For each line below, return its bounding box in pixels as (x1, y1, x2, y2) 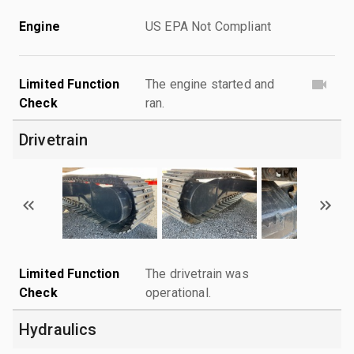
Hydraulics (19, 319, 97, 339)
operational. (145, 284, 211, 300)
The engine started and (145, 76, 275, 92)
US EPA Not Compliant (145, 18, 271, 34)
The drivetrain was (145, 265, 249, 281)
